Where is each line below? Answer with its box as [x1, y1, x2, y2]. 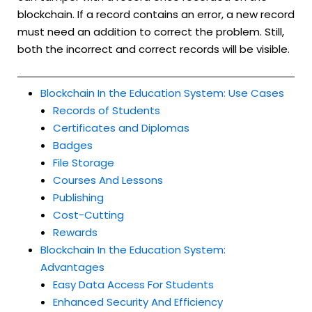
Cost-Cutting [53, 207, 124, 222]
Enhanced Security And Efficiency [53, 294, 223, 309]
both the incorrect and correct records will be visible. [17, 42, 290, 57]
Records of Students [53, 102, 160, 118]
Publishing [53, 189, 104, 205]
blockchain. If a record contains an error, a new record [17, 7, 295, 22]
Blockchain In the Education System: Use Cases [40, 85, 284, 100]
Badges [53, 137, 93, 153]
